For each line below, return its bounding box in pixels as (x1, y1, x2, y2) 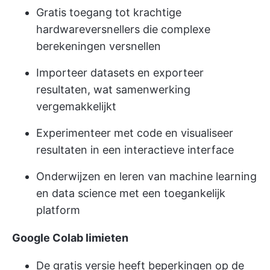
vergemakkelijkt (36, 100, 116, 113)
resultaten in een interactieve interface (36, 143, 234, 157)
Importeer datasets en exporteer (36, 66, 204, 80)
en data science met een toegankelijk (36, 187, 225, 200)
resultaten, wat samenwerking (36, 83, 190, 96)
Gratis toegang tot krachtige (36, 6, 181, 19)
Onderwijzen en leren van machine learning (36, 170, 257, 183)
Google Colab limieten (12, 231, 128, 245)
